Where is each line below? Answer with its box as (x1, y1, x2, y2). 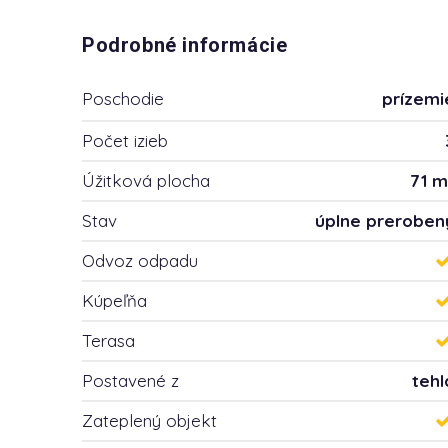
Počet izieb (82, 130, 168, 151)
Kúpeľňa (82, 290, 147, 311)
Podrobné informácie (82, 34, 288, 57)
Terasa (82, 330, 135, 351)
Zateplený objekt (82, 410, 217, 431)
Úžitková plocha (82, 170, 210, 191)
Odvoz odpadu (82, 250, 198, 271)
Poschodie (82, 88, 164, 109)
